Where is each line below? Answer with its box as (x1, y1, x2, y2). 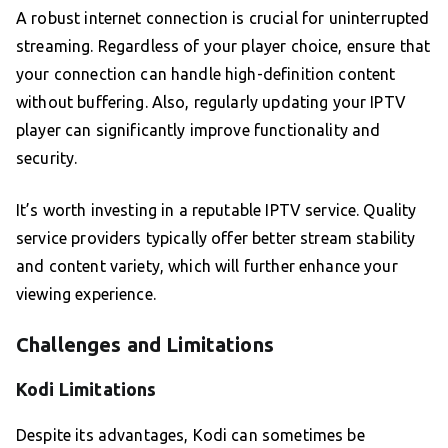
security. (16, 149, 78, 168)
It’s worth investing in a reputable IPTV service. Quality (16, 201, 417, 220)
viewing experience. (16, 285, 156, 304)
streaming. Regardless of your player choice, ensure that (16, 37, 431, 56)
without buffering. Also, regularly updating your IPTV (16, 93, 406, 112)
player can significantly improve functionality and (16, 121, 381, 140)
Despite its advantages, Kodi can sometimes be (16, 426, 365, 445)
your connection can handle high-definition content (16, 65, 396, 84)
